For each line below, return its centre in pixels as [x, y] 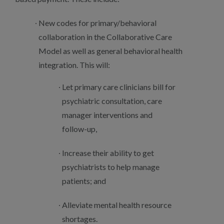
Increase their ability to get [108, 153]
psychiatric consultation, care [112, 101]
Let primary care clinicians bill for [119, 87]
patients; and [84, 181]
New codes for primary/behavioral [97, 23]
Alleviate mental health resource [117, 205]
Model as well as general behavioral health [110, 51]
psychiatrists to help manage [111, 167]
